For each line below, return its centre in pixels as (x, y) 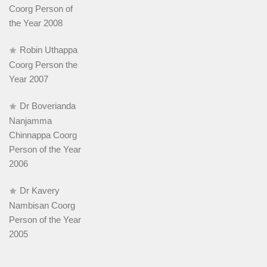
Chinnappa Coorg (43, 135)
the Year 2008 (36, 23)
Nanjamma (30, 120)
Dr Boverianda (48, 105)
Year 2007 (29, 79)
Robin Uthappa (49, 49)
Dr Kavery (40, 190)
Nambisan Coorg (42, 205)
